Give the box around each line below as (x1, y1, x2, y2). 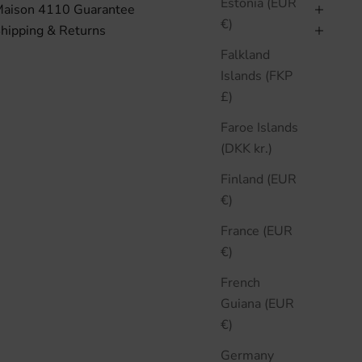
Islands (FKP (221, 66, 293, 85)
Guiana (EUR (221, 294, 294, 313)
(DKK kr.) (254, 139, 272, 158)
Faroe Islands (221, 118, 298, 137)
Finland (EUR (221, 170, 297, 188)
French (221, 273, 260, 292)
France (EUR (221, 221, 293, 240)
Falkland (221, 45, 270, 64)
